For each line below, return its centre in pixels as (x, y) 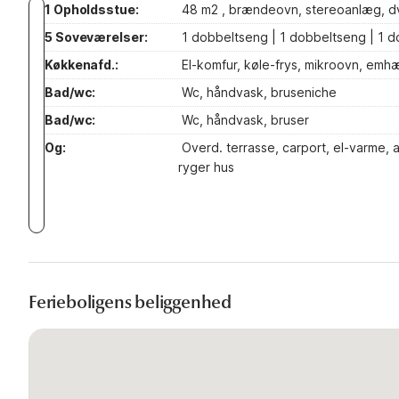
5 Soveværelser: (96, 37)
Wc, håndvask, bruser (244, 119)
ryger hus (206, 167)
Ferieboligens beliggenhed (130, 302)
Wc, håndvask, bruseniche (257, 92)
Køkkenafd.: (81, 64)
